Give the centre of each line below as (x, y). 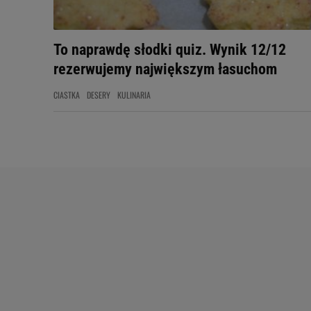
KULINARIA (134, 95)
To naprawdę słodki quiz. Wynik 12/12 (170, 50)
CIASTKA (67, 95)
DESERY (99, 95)
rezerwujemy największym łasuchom (165, 69)
